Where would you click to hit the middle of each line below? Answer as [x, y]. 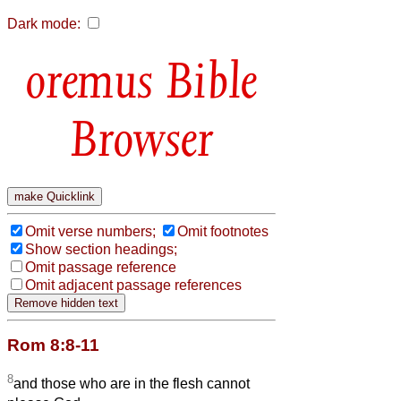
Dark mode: [44, 24]
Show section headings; [101, 249]
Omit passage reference [101, 267]
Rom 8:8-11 [53, 345]
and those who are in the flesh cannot [132, 384]
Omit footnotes [223, 231]
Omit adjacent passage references [133, 285]
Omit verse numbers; [90, 231]
